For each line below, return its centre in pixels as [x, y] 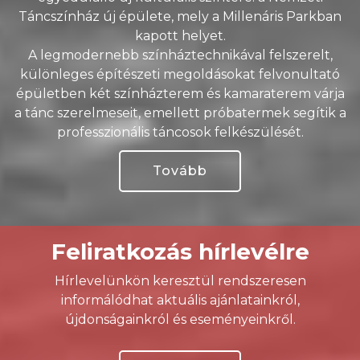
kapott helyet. [180, 36]
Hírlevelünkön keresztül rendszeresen [180, 281]
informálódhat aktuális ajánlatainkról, [180, 301]
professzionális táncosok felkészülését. [180, 133]
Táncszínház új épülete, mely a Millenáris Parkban [180, 17]
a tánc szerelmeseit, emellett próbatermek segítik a [180, 113]
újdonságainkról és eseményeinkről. [180, 320]
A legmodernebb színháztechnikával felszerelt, [180, 55]
